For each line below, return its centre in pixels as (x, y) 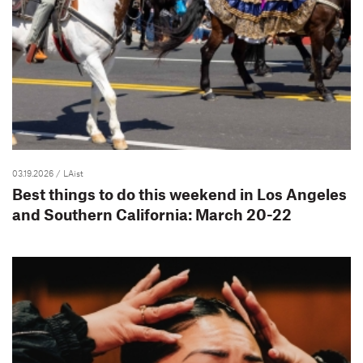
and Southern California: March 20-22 (152, 214)
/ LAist (70, 173)
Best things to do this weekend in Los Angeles (179, 194)
